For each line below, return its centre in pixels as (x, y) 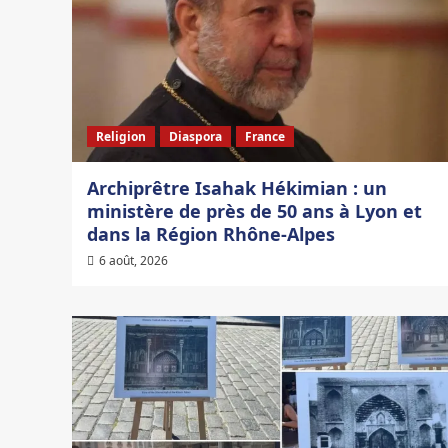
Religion (121, 137)
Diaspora (195, 137)
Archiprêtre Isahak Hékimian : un (237, 188)
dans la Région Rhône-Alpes (211, 234)
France (265, 137)
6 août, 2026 (133, 261)
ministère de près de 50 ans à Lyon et (254, 211)
